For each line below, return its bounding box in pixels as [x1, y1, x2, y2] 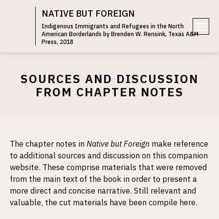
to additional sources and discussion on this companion [10, 151, 208, 160]
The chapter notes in [10, 139, 87, 149]
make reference [152, 139, 208, 149]
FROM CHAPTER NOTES [35, 84, 184, 100]
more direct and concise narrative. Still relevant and [10, 186, 196, 196]
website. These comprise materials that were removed [10, 162, 207, 172]
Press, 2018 [42, 38, 73, 45]
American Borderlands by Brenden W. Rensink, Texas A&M [42, 30, 198, 38]
